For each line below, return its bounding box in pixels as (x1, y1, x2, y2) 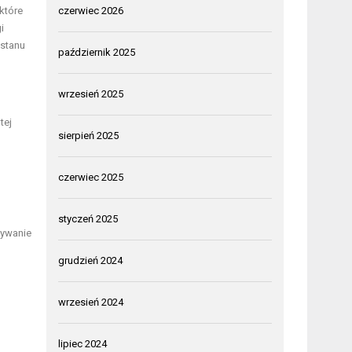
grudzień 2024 (58, 255, 123, 267)
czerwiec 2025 (58, 171, 124, 184)
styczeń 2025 (58, 213, 119, 225)
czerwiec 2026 (58, 5, 124, 17)
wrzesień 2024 (58, 296, 124, 309)
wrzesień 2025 (58, 88, 124, 101)
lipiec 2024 (58, 338, 108, 350)
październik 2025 (58, 46, 136, 59)
